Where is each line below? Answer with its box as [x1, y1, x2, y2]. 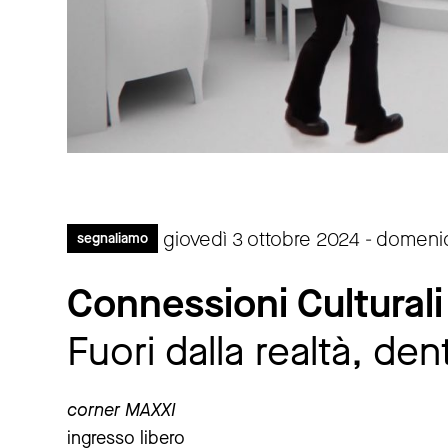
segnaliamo [77, 228, 148, 248]
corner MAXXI [67, 398, 176, 423]
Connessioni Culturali [67, 277, 443, 331]
